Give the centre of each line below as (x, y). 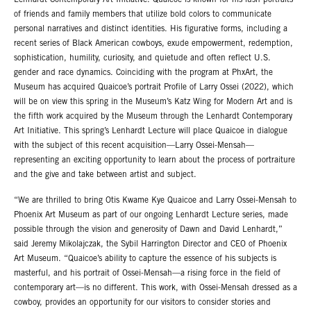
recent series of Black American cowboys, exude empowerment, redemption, (153, 44)
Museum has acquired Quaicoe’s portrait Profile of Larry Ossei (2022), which (154, 87)
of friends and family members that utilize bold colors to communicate (143, 15)
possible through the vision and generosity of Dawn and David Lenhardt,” (148, 229)
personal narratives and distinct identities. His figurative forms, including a (151, 29)
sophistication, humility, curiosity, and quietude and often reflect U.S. (142, 58)
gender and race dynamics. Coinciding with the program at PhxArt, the (143, 73)
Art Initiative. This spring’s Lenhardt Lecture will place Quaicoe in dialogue (151, 131)
